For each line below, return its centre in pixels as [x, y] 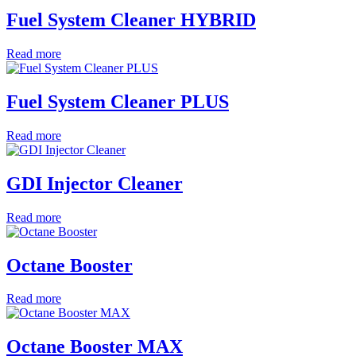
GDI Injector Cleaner [95, 183]
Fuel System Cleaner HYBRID [131, 20]
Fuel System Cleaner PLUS [118, 101]
